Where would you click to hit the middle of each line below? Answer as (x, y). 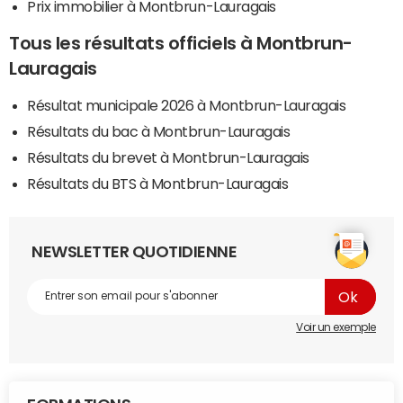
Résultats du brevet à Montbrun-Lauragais (168, 157)
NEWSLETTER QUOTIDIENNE (134, 251)
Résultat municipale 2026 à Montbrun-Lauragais (187, 105)
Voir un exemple (336, 327)
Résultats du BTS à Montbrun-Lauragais (158, 183)
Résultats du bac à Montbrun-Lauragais (159, 131)
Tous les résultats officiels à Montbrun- (181, 43)
